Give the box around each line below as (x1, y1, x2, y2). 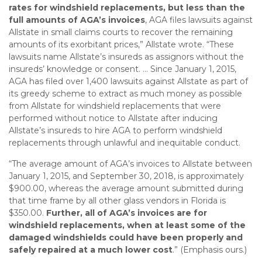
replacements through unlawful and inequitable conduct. (9, 137, 240, 148)
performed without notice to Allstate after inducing (9, 113, 218, 123)
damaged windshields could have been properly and (9, 232, 243, 243)
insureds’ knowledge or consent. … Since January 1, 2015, (9, 64, 236, 74)
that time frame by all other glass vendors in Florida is (9, 195, 226, 206)
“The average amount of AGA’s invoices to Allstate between (9, 158, 252, 169)
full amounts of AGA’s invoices (9, 15, 145, 25)
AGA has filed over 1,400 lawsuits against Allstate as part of (9, 76, 248, 87)
